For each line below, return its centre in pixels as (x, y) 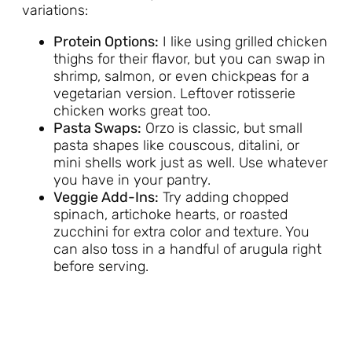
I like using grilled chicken (243, 42)
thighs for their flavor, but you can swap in (189, 59)
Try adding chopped (224, 198)
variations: (55, 11)
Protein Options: (106, 42)
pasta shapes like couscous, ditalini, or (176, 146)
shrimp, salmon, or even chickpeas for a (181, 77)
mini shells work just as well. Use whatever (191, 163)
